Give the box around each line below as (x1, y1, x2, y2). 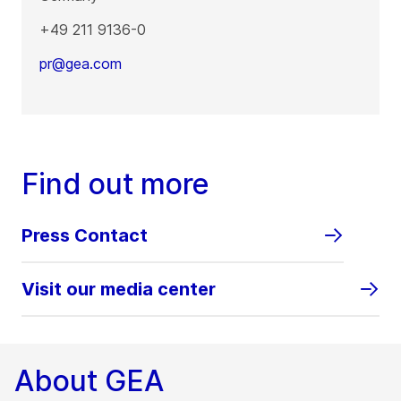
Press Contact (21, 225, 148, 247)
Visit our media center (21, 278, 216, 301)
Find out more (21, 166, 209, 202)
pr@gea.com (39, 55, 122, 73)
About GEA (14, 363, 164, 399)
